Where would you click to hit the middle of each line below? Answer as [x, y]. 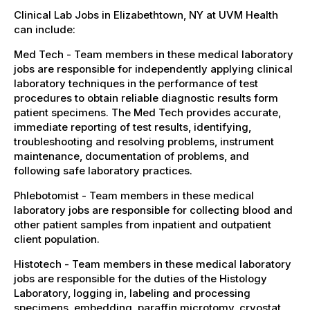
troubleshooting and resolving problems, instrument [144, 141]
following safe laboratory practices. [103, 170]
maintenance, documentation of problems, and [131, 156]
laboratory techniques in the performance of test [136, 83]
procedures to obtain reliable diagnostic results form [146, 98]
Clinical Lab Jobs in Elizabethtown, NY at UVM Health [146, 15]
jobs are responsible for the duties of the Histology [140, 278]
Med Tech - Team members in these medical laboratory [154, 54]
